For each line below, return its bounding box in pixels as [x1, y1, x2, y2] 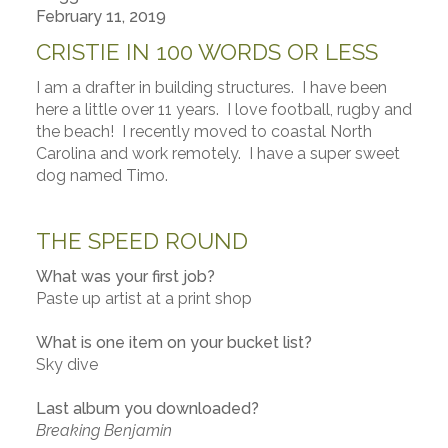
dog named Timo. [35, 166, 168, 185]
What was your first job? [35, 267, 215, 286]
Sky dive [35, 355, 98, 374]
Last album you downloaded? [35, 399, 259, 418]
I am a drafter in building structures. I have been [35, 78, 387, 97]
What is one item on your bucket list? [35, 333, 312, 352]
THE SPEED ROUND [35, 228, 248, 254]
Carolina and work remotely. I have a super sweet [35, 144, 400, 163]
